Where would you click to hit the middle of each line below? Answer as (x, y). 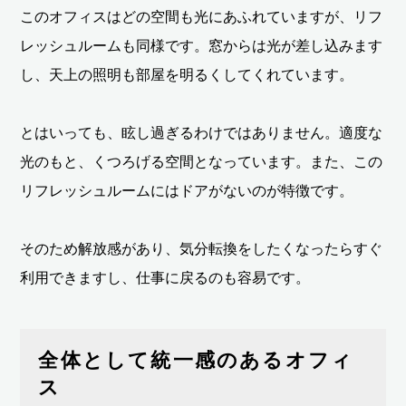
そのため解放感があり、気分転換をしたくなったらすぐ (202, 249)
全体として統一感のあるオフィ (196, 361)
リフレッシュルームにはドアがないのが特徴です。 (187, 191)
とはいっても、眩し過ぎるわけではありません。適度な (202, 133)
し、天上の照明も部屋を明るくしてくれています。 (187, 75)
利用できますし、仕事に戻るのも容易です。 (165, 278)
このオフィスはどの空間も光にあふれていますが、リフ (202, 17)
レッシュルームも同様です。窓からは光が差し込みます (202, 46)
